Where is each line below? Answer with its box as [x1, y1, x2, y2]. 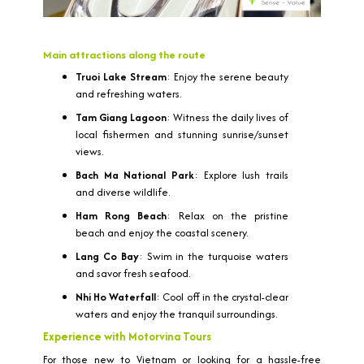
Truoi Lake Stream [76, 69, 167, 85]
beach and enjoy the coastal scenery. [76, 225, 248, 241]
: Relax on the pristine [167, 208, 289, 224]
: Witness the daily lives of [167, 110, 288, 126]
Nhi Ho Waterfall [76, 289, 157, 305]
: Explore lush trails [194, 167, 288, 184]
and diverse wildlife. [76, 184, 170, 201]
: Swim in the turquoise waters [138, 249, 289, 265]
